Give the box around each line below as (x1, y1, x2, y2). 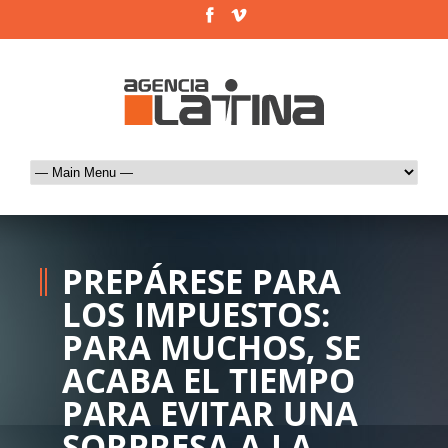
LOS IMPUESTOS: (62, 291, 330, 337)
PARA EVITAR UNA (62, 390, 358, 436)
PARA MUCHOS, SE (62, 324, 361, 370)
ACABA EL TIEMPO (62, 357, 355, 403)
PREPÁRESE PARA (62, 258, 341, 304)
